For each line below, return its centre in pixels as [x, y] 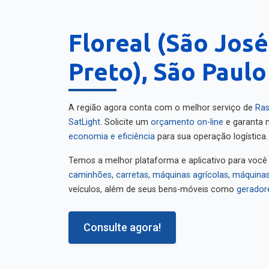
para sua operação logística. [211, 132]
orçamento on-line [187, 118]
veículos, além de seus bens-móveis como [153, 185]
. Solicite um [125, 118]
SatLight [84, 118]
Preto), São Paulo [168, 68]
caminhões [90, 171]
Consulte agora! [122, 223]
